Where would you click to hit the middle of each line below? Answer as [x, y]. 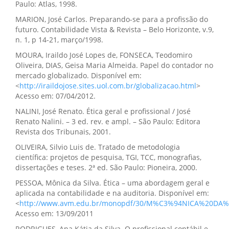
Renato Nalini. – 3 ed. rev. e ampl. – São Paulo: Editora [108, 121]
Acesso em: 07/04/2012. [55, 96]
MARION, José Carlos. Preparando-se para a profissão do [112, 19]
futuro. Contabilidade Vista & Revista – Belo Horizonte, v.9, [114, 29]
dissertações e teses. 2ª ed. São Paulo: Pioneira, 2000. [106, 167]
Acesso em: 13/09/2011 [54, 213]
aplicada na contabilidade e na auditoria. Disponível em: [112, 193]
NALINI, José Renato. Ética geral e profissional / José [103, 111]
